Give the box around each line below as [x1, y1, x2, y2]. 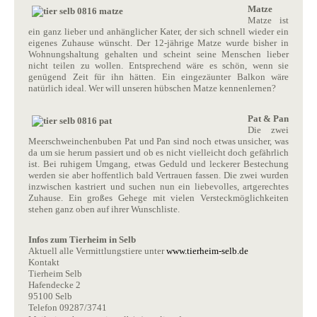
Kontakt [28, 256, 59, 267]
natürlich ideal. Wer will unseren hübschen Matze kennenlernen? [28, 82, 276, 93]
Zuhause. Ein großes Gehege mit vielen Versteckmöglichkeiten [28, 192, 289, 203]
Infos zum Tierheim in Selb [28, 234, 136, 245]
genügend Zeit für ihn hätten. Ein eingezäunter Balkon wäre [28, 71, 289, 82]
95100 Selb [28, 290, 72, 301]
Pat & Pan [248, 113, 289, 124]
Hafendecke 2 [28, 279, 81, 290]
